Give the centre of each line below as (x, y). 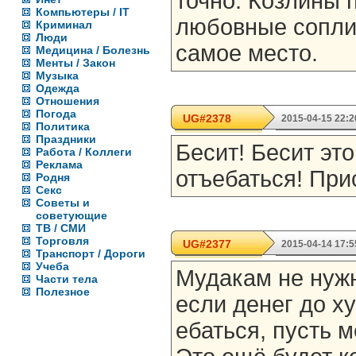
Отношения (68, 101)
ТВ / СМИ (61, 228)
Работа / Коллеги (84, 152)
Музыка (57, 75)
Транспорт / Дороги (91, 253)
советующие (72, 215)
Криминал (64, 25)
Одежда (58, 88)
